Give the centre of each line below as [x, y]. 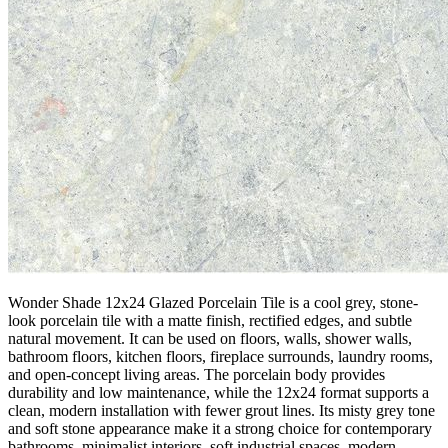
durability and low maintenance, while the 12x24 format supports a [218, 392]
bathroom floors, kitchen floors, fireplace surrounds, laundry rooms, [220, 356]
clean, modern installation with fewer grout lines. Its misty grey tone [221, 410]
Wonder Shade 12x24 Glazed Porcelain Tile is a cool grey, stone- [213, 302]
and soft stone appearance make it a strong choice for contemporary [220, 428]
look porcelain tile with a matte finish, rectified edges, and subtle [210, 320]
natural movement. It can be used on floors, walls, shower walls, [210, 338]
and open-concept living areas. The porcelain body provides [196, 374]
